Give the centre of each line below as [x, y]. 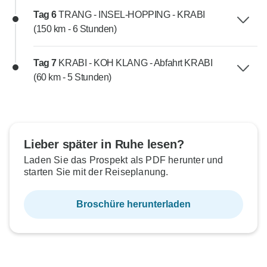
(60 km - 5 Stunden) [72, 77]
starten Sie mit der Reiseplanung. [96, 172]
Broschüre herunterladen [133, 204]
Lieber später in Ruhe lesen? [104, 145]
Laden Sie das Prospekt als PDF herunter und [124, 160]
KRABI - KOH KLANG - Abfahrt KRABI [136, 63]
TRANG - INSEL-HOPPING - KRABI [132, 15]
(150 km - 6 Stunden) [75, 29]
